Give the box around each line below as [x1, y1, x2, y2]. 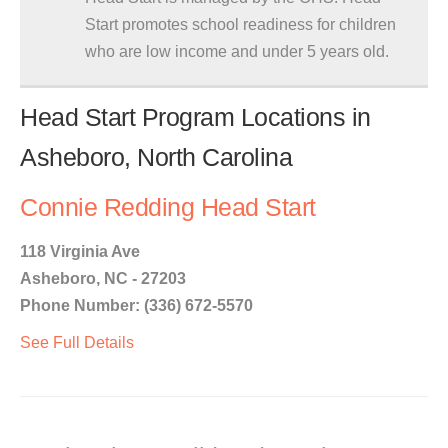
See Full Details [20, 334, 134, 351]
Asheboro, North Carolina [20, 144, 292, 171]
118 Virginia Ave [20, 243, 140, 260]
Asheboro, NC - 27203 [20, 270, 186, 287]
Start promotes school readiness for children [85, 16, 396, 33]
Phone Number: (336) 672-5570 [20, 297, 253, 314]
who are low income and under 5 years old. [85, 43, 389, 60]
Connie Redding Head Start [20, 194, 316, 221]
